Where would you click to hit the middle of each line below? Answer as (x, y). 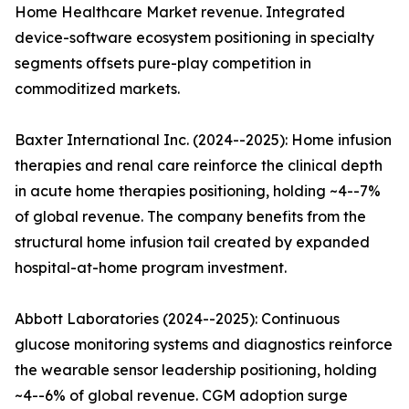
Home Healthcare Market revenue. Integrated (180, 12)
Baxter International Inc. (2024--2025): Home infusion (203, 140)
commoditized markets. (97, 89)
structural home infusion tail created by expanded (192, 242)
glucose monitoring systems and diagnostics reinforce (204, 345)
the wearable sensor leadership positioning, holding (196, 370)
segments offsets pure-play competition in (163, 63)
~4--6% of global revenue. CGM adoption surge (181, 396)
